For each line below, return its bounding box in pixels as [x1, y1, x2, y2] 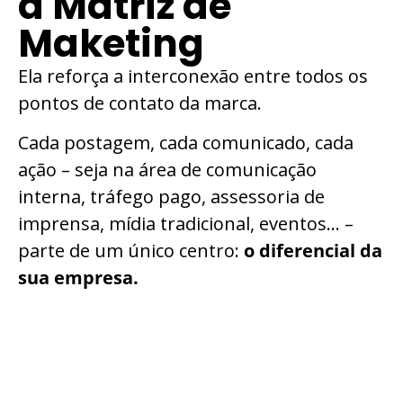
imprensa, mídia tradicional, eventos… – [18, 211, 354, 237]
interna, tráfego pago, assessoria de [18, 184, 325, 210]
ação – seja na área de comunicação [18, 157, 317, 183]
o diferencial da [244, 238, 382, 264]
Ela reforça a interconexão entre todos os [18, 63, 368, 88]
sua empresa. [18, 265, 139, 291]
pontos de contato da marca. [18, 90, 262, 115]
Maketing [18, 16, 204, 70]
